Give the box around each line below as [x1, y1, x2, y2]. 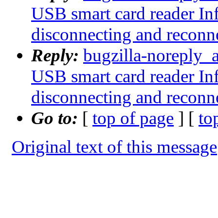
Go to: [31, 108, 82, 128]
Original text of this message [12, 137, 217, 157]
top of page [92, 108, 174, 128]
